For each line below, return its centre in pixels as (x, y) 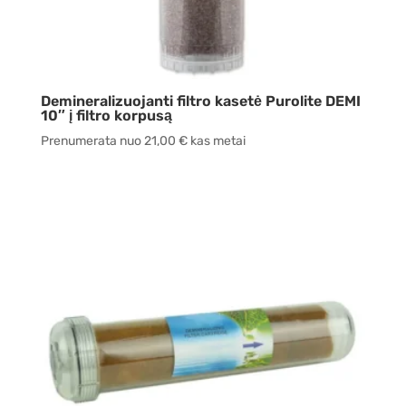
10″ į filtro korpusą (106, 116)
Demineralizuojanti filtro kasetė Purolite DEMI (200, 101)
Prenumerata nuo (92, 141)
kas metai (216, 141)
